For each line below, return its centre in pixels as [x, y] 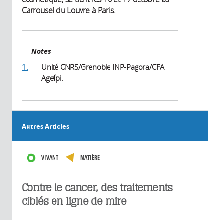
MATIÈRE [90, 157]
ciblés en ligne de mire [74, 201]
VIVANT [50, 157]
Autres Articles [45, 126]
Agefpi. [52, 77]
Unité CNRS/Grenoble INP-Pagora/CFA [103, 67]
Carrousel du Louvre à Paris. [69, 10]
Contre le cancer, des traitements [97, 187]
